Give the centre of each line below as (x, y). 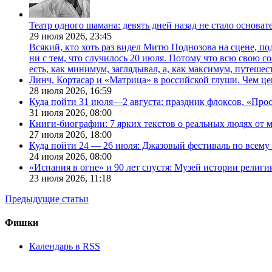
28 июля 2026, (59, 90)
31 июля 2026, (59, 112)
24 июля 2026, (59, 156)
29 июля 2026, (59, 36)
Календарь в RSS (65, 246)
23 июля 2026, (59, 178)
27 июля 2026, (59, 134)
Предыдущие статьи (47, 199)
